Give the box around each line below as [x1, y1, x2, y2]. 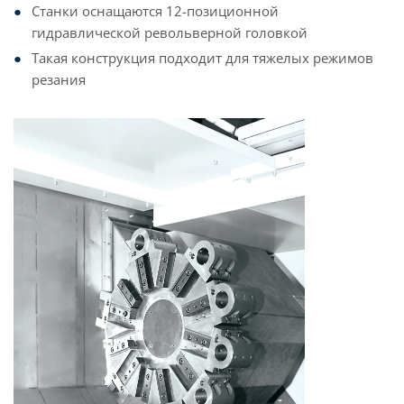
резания [32, 70, 86, 88]
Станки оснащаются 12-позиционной [32, 2, 279, 20]
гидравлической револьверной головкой [32, 23, 308, 41]
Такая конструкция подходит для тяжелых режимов [32, 49, 373, 67]
